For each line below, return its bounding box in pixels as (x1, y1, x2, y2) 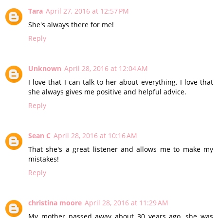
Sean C (28, 131, 51, 141)
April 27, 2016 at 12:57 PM (46, 6, 129, 16)
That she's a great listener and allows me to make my (28, 145, 213, 154)
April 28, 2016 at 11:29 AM (85, 198, 168, 208)
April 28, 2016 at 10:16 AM (54, 131, 137, 141)
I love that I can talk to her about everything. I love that (28, 77, 213, 87)
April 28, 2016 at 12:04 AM (64, 64, 148, 73)
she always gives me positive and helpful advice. (28, 87, 186, 97)
